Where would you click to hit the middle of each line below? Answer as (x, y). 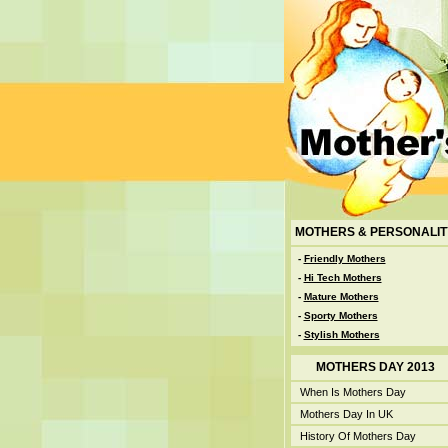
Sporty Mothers (340, 315)
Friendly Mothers (344, 258)
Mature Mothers (341, 296)
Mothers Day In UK (346, 414)
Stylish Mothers (341, 334)
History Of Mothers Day (357, 436)
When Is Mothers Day (352, 392)
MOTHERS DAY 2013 (375, 367)
